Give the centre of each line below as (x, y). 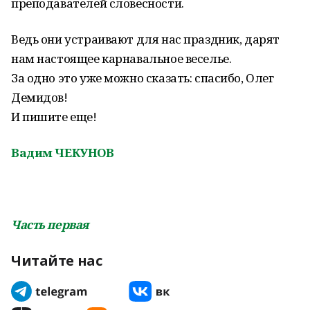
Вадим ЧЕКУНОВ (63, 153)
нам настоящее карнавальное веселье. (121, 58)
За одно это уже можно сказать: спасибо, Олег (143, 78)
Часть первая (50, 225)
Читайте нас (57, 261)
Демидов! (39, 97)
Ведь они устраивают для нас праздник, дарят (145, 39)
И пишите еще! (54, 117)
